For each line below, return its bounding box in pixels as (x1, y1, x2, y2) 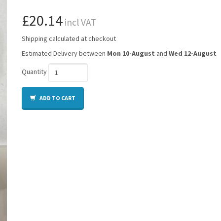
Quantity (22, 67, 47, 76)
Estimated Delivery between (22, 48, 107, 58)
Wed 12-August (169, 48, 217, 58)
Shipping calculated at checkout (22, 34, 116, 43)
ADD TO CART (38, 94, 75, 102)
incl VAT (63, 16, 96, 28)
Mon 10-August (107, 48, 155, 58)
